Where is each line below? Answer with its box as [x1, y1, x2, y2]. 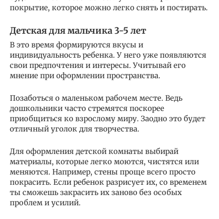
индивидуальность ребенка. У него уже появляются [10, 50, 206, 60]
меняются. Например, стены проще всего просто [10, 167, 196, 176]
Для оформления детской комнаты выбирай [10, 146, 178, 156]
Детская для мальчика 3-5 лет [10, 24, 146, 36]
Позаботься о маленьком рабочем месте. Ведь [10, 93, 182, 103]
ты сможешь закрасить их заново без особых [10, 187, 182, 197]
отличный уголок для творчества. [10, 124, 139, 133]
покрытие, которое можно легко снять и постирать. [10, 2, 208, 12]
